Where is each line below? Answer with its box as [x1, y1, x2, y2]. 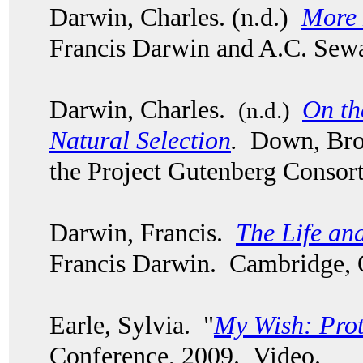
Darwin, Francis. [49, 218, 236, 247]
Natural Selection [49, 126, 231, 155]
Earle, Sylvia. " [49, 310, 214, 340]
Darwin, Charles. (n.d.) [49, 2, 301, 32]
